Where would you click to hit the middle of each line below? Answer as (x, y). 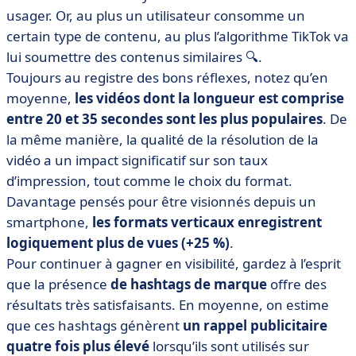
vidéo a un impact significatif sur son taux (137, 160)
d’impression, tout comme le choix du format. (149, 181)
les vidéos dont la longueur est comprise (209, 98)
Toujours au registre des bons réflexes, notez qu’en (167, 77)
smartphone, (49, 222)
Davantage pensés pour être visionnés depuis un (161, 201)
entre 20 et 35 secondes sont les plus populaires (164, 119)
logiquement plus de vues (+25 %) (118, 243)
